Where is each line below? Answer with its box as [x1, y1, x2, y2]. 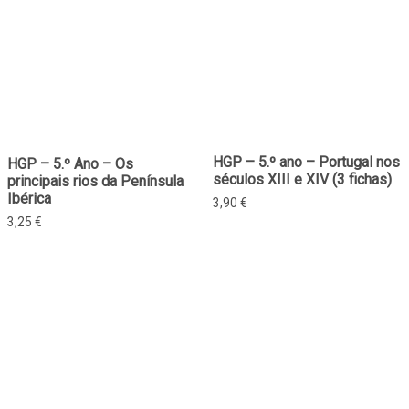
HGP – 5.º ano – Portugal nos [212, 153, 400, 172]
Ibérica [7, 190, 51, 208]
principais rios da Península [7, 173, 184, 191]
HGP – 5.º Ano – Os [7, 155, 133, 173]
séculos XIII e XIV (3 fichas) [212, 171, 392, 189]
